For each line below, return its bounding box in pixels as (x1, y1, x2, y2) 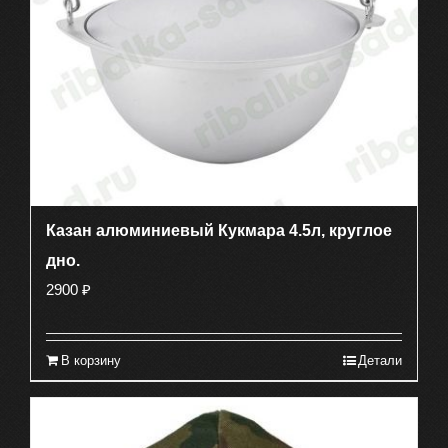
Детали (358, 353, 402, 369)
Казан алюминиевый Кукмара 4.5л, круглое (46, 222, 392, 240)
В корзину (61, 353, 121, 369)
